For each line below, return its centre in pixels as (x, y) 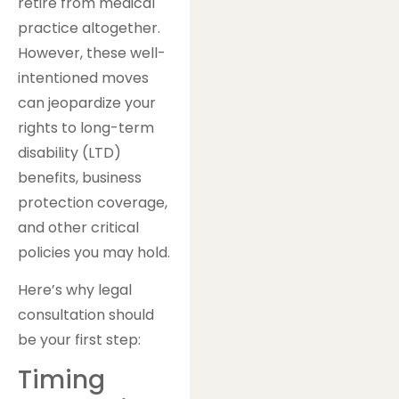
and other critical (78, 227)
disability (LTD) (69, 152)
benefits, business (80, 177)
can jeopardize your (87, 102)
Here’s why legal (75, 290)
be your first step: (79, 340)
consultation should (86, 315)
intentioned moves (83, 77)
